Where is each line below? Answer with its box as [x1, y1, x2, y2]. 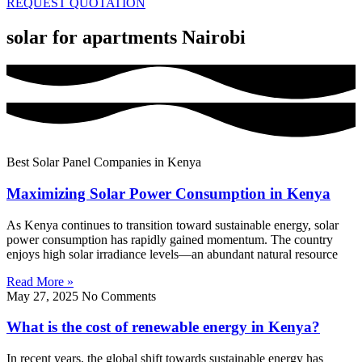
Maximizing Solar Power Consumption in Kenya [6, 184, 330, 202]
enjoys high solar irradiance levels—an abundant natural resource [6, 246, 338, 261]
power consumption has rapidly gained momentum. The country [6, 232, 333, 246]
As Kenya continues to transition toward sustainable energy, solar [6, 217, 339, 232]
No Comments [82, 288, 156, 303]
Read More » [6, 274, 74, 288]
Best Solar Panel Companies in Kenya [6, 155, 201, 170]
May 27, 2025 [6, 288, 82, 303]
